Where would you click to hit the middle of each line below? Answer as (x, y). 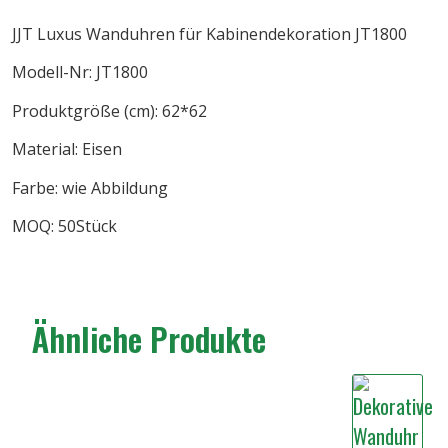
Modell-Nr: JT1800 (80, 72)
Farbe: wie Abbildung (90, 187)
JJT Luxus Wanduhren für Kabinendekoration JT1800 (209, 33)
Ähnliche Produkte (149, 339)
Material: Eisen (67, 149)
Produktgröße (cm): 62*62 (109, 110)
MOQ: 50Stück (64, 225)
